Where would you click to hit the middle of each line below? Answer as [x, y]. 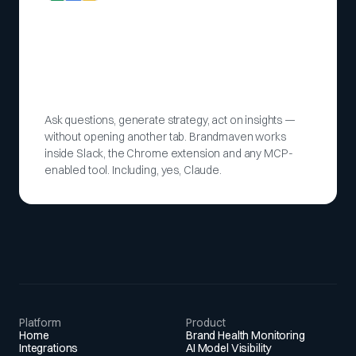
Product [206, 322]
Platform [40, 322]
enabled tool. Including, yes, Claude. [133, 170]
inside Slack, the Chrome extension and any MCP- [169, 153]
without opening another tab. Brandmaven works [165, 136]
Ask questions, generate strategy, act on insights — [170, 120]
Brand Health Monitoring [246, 335]
